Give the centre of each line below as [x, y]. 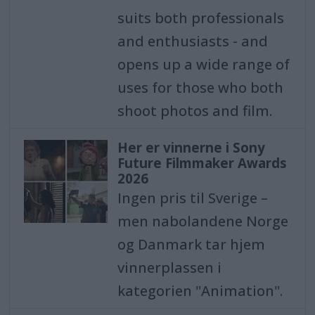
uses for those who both [200, 87]
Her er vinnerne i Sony [191, 147]
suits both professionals [200, 18]
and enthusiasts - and [192, 41]
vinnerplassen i [169, 267]
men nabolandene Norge [202, 221]
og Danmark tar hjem [191, 244]
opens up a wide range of [203, 64]
